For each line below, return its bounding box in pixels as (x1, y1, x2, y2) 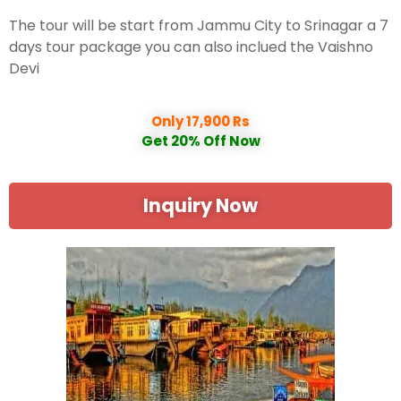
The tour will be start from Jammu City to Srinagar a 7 (9, 14, 388, 36)
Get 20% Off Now (141, 131, 260, 150)
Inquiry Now (143, 192, 258, 218)
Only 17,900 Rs (151, 111, 250, 131)
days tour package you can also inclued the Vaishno (9, 36, 373, 57)
